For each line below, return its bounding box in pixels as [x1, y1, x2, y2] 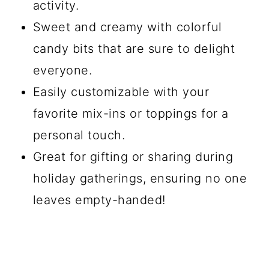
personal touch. [32, 128, 125, 142]
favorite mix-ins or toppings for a [32, 106, 229, 121]
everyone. [32, 63, 92, 77]
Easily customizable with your [32, 85, 210, 99]
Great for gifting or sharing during [32, 150, 234, 164]
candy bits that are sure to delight [32, 41, 235, 56]
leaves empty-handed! [32, 193, 166, 207]
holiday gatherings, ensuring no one [32, 171, 247, 186]
